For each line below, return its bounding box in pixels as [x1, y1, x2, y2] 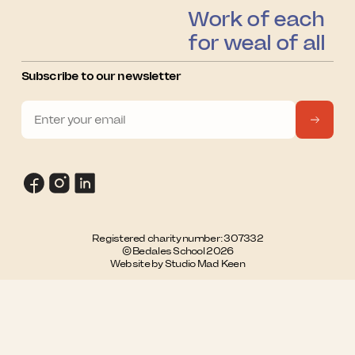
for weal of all [188, 30, 325, 56]
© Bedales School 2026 [121, 244, 234, 257]
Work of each [188, 6, 324, 32]
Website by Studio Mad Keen [109, 257, 246, 269]
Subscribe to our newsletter [21, 68, 181, 83]
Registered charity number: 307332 [91, 231, 263, 244]
